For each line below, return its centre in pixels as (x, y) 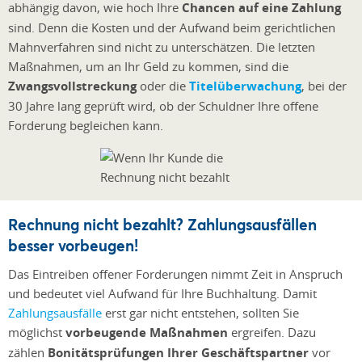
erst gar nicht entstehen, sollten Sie (200, 312)
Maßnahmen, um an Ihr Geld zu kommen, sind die (148, 67)
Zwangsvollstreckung (72, 86)
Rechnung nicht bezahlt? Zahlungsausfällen (162, 224)
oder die (163, 86)
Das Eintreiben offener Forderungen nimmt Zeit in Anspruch (175, 274)
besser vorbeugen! (73, 245)
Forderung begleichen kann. (86, 126)
